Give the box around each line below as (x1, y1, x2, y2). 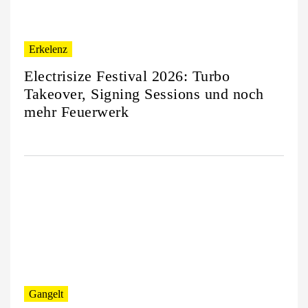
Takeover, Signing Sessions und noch (24, 85, 264, 103)
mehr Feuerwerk (24, 103, 129, 121)
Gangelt (29, 288, 63, 300)
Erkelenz (29, 43, 67, 56)
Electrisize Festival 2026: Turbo (24, 67, 230, 85)
